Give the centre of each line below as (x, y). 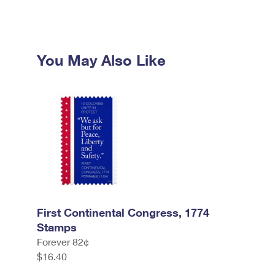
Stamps (57, 227)
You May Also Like (101, 60)
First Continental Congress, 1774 (123, 212)
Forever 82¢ (63, 242)
